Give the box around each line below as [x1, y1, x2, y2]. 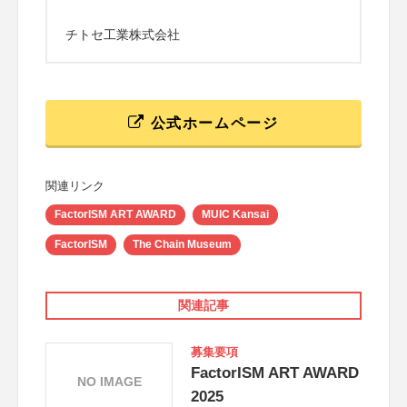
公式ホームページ [145, 115, 279, 132]
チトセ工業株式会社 [65, 27, 180, 43]
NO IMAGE [76, 373, 142, 389]
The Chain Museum [133, 238, 232, 252]
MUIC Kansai [202, 208, 269, 222]
